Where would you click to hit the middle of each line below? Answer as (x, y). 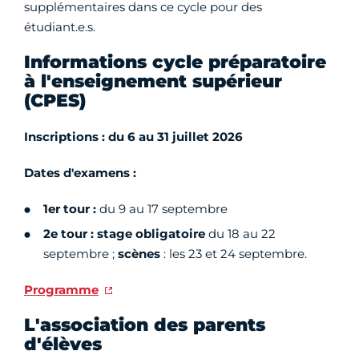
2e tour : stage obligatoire (126, 234)
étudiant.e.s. (60, 27)
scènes (139, 254)
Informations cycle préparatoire (175, 63)
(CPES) (55, 101)
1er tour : (70, 209)
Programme (61, 290)
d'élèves (63, 345)
